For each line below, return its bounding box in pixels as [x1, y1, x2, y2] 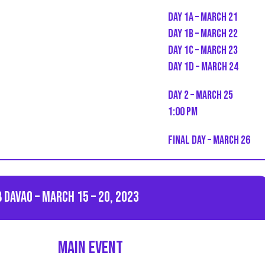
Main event [58, 237, 124, 258]
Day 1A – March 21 [167, 9, 238, 24]
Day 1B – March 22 [167, 26, 238, 41]
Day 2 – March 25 [167, 88, 233, 102]
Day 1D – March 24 [167, 59, 238, 74]
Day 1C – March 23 [167, 43, 238, 57]
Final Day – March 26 [167, 132, 250, 147]
